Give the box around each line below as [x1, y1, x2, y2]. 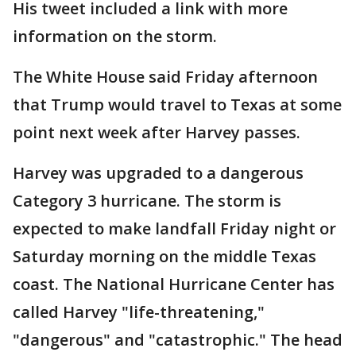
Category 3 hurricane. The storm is [13, 190, 281, 212]
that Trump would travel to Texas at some [13, 94, 342, 116]
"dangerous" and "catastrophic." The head [13, 329, 342, 351]
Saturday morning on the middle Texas [13, 246, 316, 268]
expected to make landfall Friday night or [13, 218, 336, 240]
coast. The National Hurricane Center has [13, 273, 335, 296]
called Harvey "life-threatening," [13, 301, 265, 323]
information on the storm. [13, 25, 217, 48]
